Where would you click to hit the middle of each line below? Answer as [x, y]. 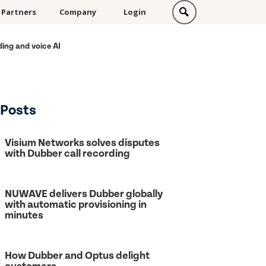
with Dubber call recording [67, 153]
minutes [24, 215]
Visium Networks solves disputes [82, 142]
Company [77, 12]
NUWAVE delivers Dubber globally [84, 194]
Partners [19, 12]
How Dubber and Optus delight [77, 255]
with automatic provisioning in [75, 204]
